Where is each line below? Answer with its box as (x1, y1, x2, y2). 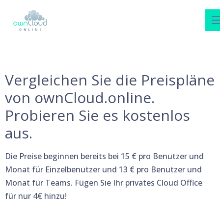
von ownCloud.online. (5, 87, 155, 108)
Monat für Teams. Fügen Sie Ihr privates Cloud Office (5, 177, 202, 188)
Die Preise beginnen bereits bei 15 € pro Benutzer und (5, 151, 204, 162)
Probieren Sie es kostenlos (5, 105, 190, 125)
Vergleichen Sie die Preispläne (5, 70, 215, 90)
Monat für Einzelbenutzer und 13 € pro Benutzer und (5, 164, 202, 175)
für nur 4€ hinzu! (5, 191, 67, 201)
